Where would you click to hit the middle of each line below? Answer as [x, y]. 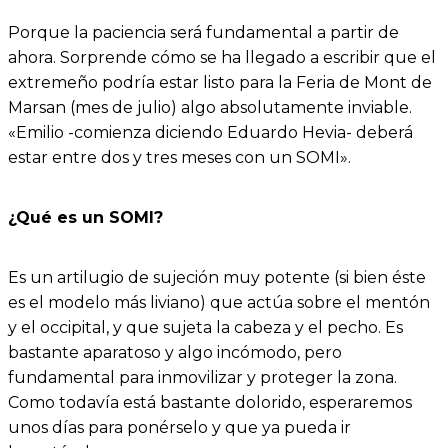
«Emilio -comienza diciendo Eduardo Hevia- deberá [210, 132]
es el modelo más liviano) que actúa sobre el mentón [219, 303]
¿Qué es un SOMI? [85, 218]
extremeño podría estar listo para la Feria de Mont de [220, 82]
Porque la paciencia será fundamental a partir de [203, 32]
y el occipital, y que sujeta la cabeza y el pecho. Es [205, 328]
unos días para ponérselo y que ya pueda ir [179, 428]
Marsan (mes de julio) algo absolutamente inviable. [210, 107]
